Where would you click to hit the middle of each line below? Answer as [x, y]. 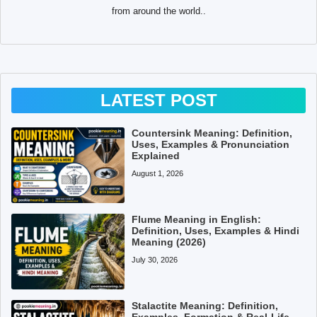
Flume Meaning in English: [197, 219]
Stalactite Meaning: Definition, [205, 305]
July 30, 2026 [155, 259]
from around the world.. [158, 11]
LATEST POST [158, 100]
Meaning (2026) [169, 242]
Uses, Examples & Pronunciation [211, 144]
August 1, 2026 [158, 173]
